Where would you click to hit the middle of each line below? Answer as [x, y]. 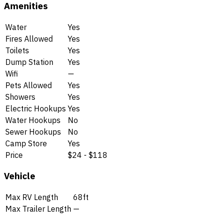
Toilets [17, 50]
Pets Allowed [29, 85]
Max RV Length [32, 197]
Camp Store [26, 143]
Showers [20, 97]
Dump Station [29, 62]
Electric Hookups [36, 108]
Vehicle [20, 176]
